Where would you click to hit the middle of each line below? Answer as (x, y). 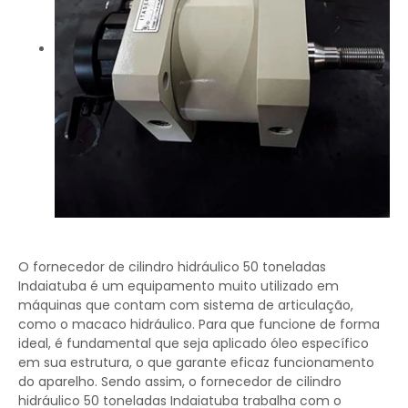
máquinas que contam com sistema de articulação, (186, 305)
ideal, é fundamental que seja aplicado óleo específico (194, 343)
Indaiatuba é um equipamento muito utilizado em (178, 286)
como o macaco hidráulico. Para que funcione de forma (199, 324)
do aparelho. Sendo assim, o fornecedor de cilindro (180, 382)
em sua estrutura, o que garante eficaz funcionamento (196, 362)
